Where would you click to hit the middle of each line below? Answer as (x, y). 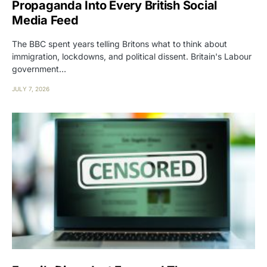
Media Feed (45, 20)
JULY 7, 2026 (31, 89)
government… (39, 69)
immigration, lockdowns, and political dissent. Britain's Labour (132, 56)
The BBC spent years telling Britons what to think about (119, 44)
